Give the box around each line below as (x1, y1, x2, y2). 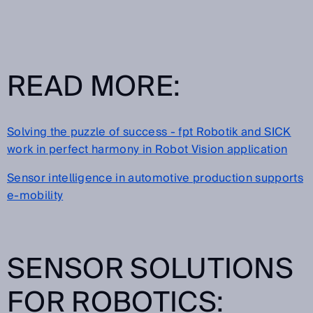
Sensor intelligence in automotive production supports (7, 168, 303, 188)
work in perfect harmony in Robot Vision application (7, 139, 288, 159)
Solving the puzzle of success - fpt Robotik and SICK (7, 122, 291, 142)
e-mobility (7, 185, 64, 205)
